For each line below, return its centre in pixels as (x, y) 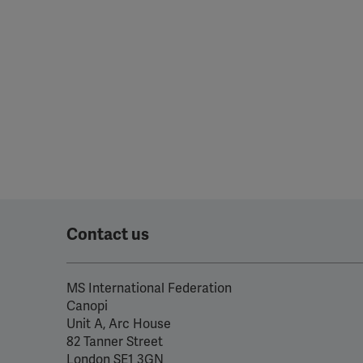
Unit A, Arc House (119, 324)
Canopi (87, 306)
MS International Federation (149, 288)
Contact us (108, 235)
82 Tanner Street (115, 342)
